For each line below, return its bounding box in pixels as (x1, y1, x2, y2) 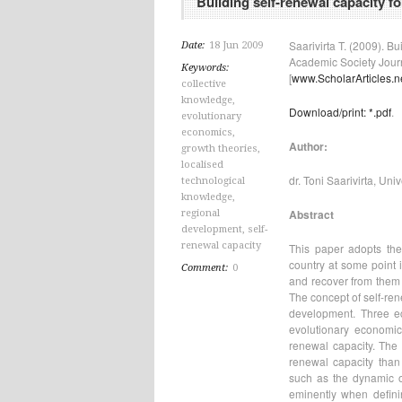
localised (181, 159, 223, 170)
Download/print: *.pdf (289, 104, 391, 119)
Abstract (289, 206, 334, 223)
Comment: (181, 262, 231, 274)
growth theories (181, 143, 258, 154)
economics (181, 127, 232, 138)
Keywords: (181, 62, 229, 74)
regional (181, 207, 220, 219)
